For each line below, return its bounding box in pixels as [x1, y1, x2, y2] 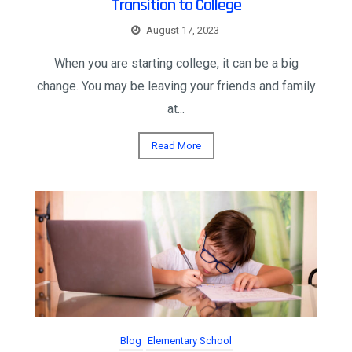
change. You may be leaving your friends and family [36, 79, 316, 94]
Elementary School [148, 334, 232, 346]
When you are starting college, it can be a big [53, 56, 299, 71]
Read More [151, 140, 201, 152]
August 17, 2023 [145, 24, 219, 37]
